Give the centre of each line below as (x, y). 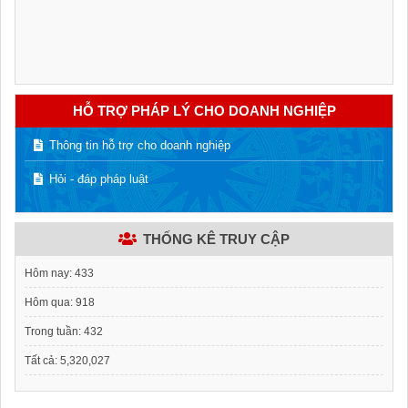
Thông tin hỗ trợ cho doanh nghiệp (138, 145)
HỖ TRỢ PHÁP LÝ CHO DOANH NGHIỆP (204, 111)
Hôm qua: (50, 302)
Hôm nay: (50, 273)
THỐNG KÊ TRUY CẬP (215, 239)
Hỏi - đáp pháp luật (97, 179)
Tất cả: (42, 360)
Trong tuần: (54, 331)
